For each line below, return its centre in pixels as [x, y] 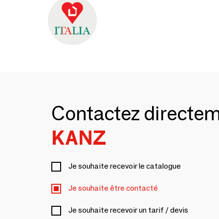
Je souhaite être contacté [113, 188]
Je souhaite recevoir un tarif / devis [128, 210]
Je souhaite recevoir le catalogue [125, 166]
